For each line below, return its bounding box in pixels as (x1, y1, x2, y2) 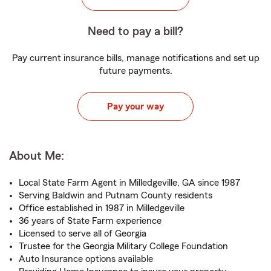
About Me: (9, 150, 64, 162)
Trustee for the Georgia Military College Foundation (19, 241, 228, 251)
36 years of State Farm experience (19, 216, 162, 226)
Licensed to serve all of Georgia (19, 229, 146, 238)
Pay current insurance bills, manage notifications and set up (11, 53, 260, 63)
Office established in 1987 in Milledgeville (19, 203, 184, 213)
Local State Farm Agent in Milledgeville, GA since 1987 (19, 178, 240, 188)
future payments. (99, 66, 172, 76)
